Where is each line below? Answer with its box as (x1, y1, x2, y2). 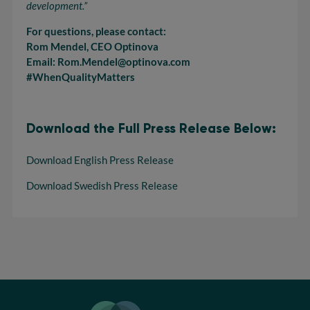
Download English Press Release (26, 154, 174, 166)
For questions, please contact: (26, 25, 166, 37)
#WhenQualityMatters (26, 71, 135, 83)
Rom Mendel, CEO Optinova (26, 40, 158, 53)
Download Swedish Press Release (26, 179, 178, 192)
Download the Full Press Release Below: (26, 120, 276, 136)
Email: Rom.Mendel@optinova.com (26, 55, 190, 68)
